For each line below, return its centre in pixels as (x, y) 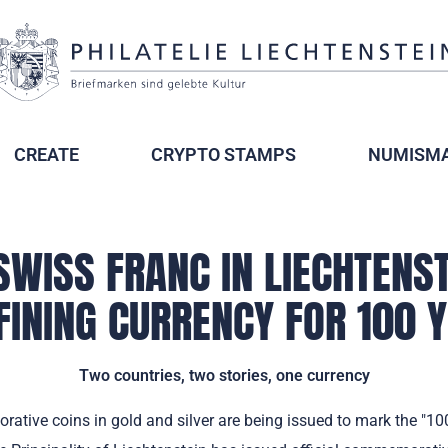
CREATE (46, 154)
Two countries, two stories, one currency (224, 375)
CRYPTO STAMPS (223, 154)
